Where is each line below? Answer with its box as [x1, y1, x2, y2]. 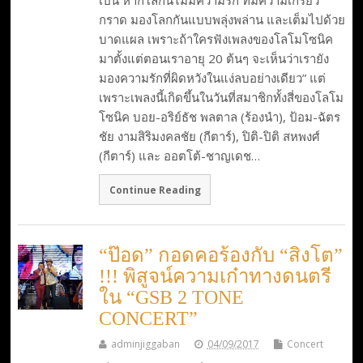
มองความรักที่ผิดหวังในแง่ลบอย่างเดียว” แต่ [98, 69, 326, 86]
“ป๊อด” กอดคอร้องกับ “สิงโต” [98, 245, 343, 267]
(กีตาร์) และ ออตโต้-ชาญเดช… [98, 147, 260, 164]
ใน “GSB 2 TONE [98, 287, 244, 309]
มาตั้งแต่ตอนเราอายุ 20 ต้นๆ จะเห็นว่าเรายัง [98, 49, 329, 66]
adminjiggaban [110, 337, 180, 352]
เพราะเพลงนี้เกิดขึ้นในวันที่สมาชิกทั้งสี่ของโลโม [98, 88, 344, 105]
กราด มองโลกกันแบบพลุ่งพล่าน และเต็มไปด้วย [98, 11, 345, 28]
